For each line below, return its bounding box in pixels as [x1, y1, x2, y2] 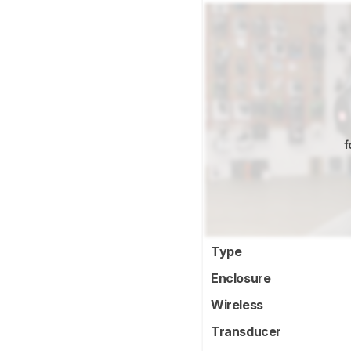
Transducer [211, 324, 284, 340]
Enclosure [211, 270, 273, 287]
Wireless [211, 297, 266, 313]
